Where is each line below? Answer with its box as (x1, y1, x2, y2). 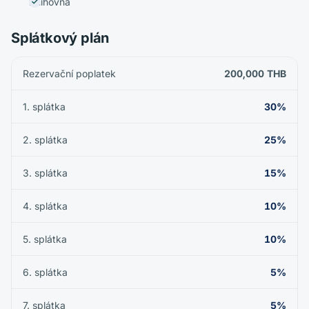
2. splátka (23, 134, 68, 146)
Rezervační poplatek (23, 68, 116, 79)
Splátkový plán (11, 30, 110, 46)
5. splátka (23, 233, 67, 245)
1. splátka (23, 101, 66, 112)
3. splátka (23, 167, 68, 179)
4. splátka (23, 200, 68, 212)
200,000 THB (224, 68, 286, 79)
